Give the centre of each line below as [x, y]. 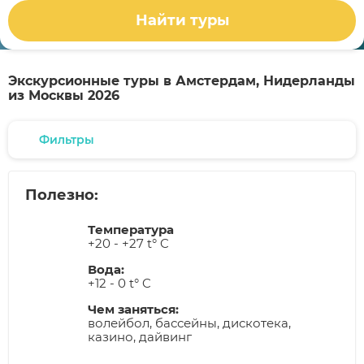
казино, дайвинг [140, 337]
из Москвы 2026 [64, 95]
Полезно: [62, 195]
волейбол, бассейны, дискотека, [190, 323]
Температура [131, 230]
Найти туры [182, 21]
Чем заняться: [134, 309]
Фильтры [67, 140]
